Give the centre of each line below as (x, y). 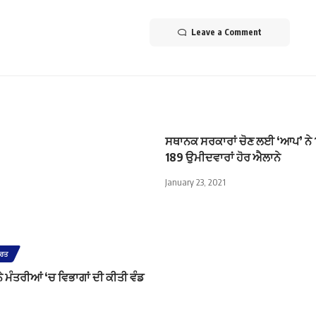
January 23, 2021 (195, 182)
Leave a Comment (226, 32)
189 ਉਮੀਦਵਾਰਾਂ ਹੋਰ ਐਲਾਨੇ (223, 158)
